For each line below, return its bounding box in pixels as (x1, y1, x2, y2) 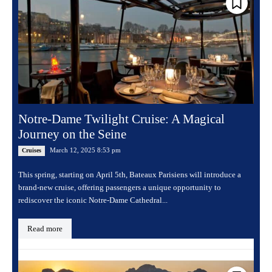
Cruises (22, 146, 41, 154)
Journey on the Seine (18, 126, 126, 141)
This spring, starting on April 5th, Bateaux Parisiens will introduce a (18, 169, 241, 179)
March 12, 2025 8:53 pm (50, 146, 121, 154)
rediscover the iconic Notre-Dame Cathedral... (18, 195, 168, 205)
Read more (27, 223, 63, 233)
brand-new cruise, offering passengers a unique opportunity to (18, 182, 221, 192)
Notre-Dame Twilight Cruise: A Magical (18, 111, 225, 126)
